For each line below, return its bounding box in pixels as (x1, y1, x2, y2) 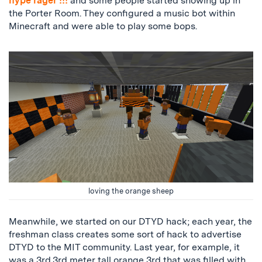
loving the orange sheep (88, 187, 174, 196)
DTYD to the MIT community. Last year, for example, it (9, 242, 240, 253)
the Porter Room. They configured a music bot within (9, 8, 235, 19)
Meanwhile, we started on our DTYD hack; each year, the (9, 216, 252, 227)
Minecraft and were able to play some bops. (9, 20, 197, 32)
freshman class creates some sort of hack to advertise (9, 229, 242, 240)
